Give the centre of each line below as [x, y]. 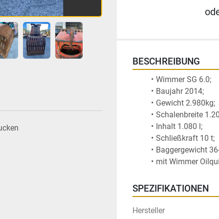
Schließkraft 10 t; [186, 138]
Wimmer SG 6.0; [184, 79]
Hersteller [149, 210]
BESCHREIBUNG [166, 62]
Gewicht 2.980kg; [186, 103]
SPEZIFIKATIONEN [171, 189]
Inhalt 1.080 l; [180, 126]
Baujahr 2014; [181, 91]
